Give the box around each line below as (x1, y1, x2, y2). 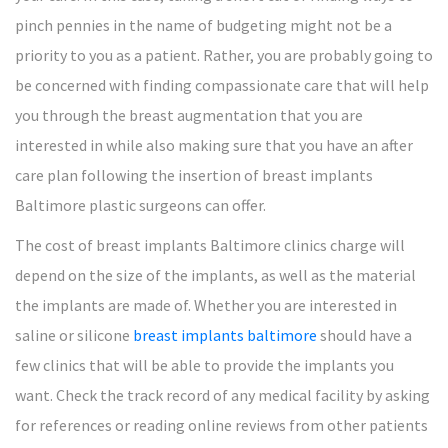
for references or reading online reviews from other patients (15, 415, 428, 435)
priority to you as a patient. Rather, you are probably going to (15, 45, 433, 65)
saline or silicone (15, 325, 133, 345)
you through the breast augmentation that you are (15, 105, 363, 125)
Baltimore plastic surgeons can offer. (15, 195, 266, 215)
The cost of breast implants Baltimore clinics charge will (15, 235, 405, 255)
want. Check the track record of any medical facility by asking (15, 385, 430, 405)
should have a (317, 325, 412, 345)
